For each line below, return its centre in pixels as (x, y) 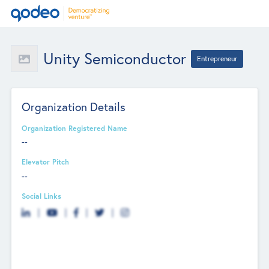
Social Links (42, 195)
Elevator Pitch (46, 162)
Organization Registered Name (75, 128)
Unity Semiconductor (114, 58)
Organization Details (74, 106)
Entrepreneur (217, 58)
